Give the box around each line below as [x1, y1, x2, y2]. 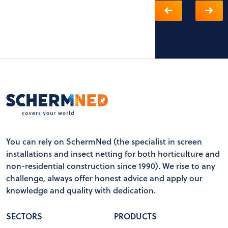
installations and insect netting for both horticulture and [6, 147, 220, 159]
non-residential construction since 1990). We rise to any [6, 159, 215, 172]
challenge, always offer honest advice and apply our [6, 172, 203, 184]
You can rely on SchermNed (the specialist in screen [6, 135, 202, 147]
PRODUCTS [114, 210, 157, 222]
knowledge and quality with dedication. [6, 184, 156, 196]
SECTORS [6, 210, 42, 222]
